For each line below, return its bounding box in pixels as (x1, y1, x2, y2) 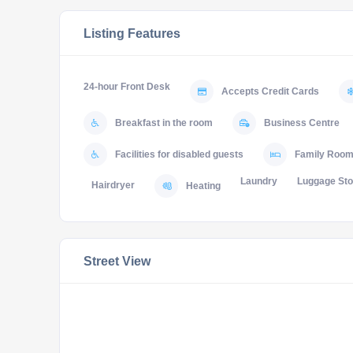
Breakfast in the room (115, 117, 213, 128)
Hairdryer (91, 180, 135, 191)
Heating (186, 180, 221, 191)
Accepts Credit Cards (221, 86, 319, 97)
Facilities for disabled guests (115, 149, 243, 160)
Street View (84, 254, 150, 268)
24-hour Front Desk (84, 81, 170, 92)
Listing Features (84, 26, 180, 40)
